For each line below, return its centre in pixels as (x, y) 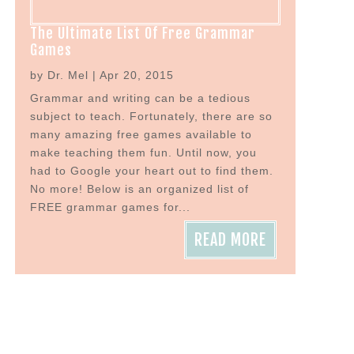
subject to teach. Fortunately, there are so (152, 117)
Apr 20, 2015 (137, 75)
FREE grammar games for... (111, 207)
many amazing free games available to (141, 135)
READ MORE (231, 240)
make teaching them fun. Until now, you (144, 153)
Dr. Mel (68, 75)
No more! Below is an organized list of (140, 189)
